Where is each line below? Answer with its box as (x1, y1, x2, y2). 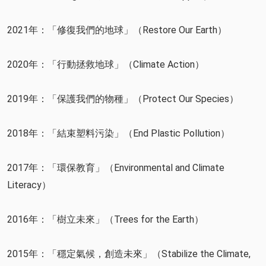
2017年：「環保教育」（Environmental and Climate (7, 162, 224, 174)
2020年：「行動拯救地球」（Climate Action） (7, 59, 204, 71)
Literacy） (7, 179, 51, 191)
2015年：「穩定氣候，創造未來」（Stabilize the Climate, (7, 248, 251, 260)
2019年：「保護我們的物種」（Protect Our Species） (7, 93, 239, 105)
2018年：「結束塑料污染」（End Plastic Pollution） (7, 128, 230, 140)
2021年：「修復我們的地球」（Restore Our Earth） (7, 24, 227, 36)
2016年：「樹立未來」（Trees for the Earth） (7, 214, 204, 226)
